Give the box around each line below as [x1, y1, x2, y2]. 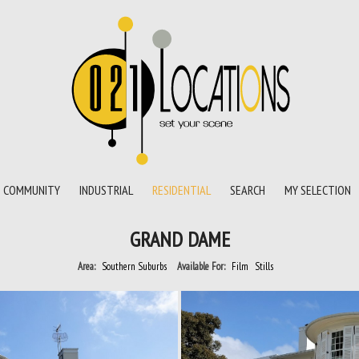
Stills [255, 260, 273, 273]
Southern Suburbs [102, 260, 167, 273]
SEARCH [230, 182, 265, 198]
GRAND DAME [129, 226, 230, 252]
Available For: [177, 260, 228, 273]
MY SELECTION [284, 182, 351, 198]
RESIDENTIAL [152, 182, 211, 198]
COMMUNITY [3, 182, 60, 198]
